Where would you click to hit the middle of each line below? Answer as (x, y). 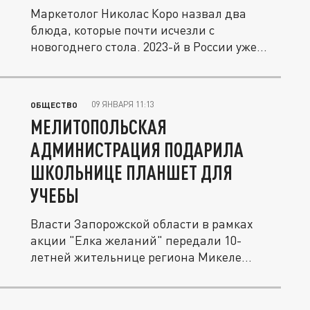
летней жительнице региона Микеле (136, 257)
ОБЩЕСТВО (54, 104)
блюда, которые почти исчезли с (122, 30)
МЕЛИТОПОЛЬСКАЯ (99, 127)
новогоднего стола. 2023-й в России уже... (149, 46)
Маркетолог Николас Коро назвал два (138, 13)
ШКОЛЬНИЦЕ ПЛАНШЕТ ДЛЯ (131, 172)
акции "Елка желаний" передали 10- (136, 240)
